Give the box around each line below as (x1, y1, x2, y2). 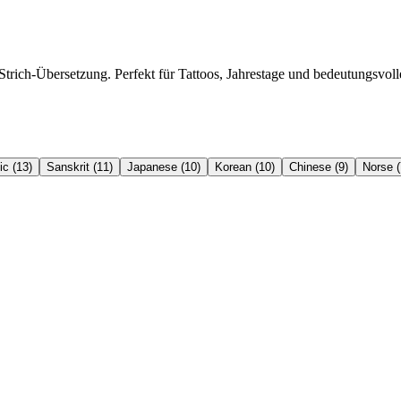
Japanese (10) (127, 159, 200, 174)
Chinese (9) (289, 159, 348, 174)
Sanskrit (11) (47, 159, 113, 174)
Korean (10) (215, 159, 275, 174)
